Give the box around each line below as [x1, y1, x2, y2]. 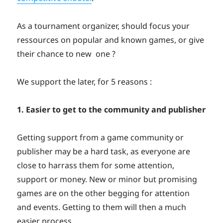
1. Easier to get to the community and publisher [17, 104, 206, 115]
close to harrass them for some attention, [17, 159, 175, 171]
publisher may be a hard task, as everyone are [17, 145, 191, 157]
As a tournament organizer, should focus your [17, 20, 190, 31]
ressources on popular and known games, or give [17, 34, 205, 45]
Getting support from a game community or [17, 131, 184, 143]
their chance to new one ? [17, 48, 116, 59]
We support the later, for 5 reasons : [17, 76, 152, 87]
